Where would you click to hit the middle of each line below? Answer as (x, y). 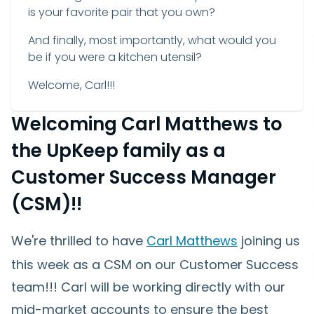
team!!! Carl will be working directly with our (148, 287)
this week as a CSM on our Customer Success (155, 265)
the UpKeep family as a (118, 151)
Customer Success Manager (144, 177)
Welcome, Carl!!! (71, 85)
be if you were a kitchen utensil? (115, 57)
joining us (269, 241)
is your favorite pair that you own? (122, 12)
